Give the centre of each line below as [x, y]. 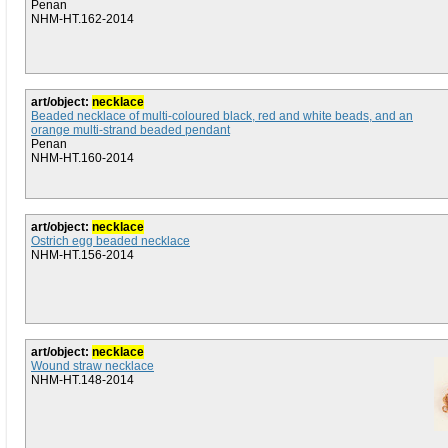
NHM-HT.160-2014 [82, 158]
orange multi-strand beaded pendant [130, 130]
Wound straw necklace [92, 366]
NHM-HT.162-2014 [82, 19]
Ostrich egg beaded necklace [110, 241]
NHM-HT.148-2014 [82, 380]
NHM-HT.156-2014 [82, 255]
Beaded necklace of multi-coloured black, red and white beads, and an [222, 116]
